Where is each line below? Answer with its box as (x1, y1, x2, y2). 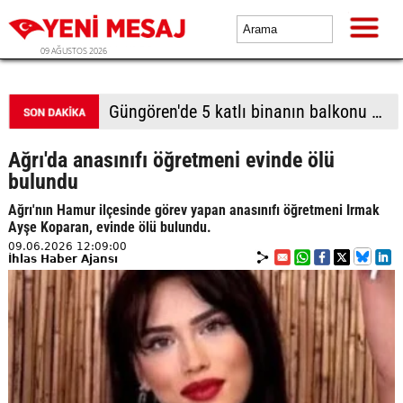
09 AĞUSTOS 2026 (40, 45, 107, 57)
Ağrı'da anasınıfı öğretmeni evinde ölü (7, 148, 335, 173)
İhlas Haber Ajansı (7, 253, 118, 265)
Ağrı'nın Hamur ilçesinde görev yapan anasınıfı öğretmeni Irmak (7, 201, 380, 219)
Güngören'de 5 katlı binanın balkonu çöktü (371, 101, 382, 122)
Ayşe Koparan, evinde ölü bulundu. (7, 219, 211, 236)
